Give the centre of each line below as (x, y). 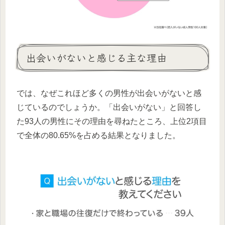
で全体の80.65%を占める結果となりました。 (98, 136)
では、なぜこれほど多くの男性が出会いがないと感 (109, 93)
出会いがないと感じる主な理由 (96, 58)
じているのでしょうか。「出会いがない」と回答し (109, 107)
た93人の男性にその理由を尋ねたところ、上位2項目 (112, 122)
